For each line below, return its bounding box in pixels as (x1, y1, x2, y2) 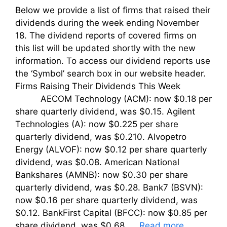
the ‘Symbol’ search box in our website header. (15, 68, 206, 79)
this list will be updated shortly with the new (15, 43, 196, 53)
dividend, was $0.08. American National (15, 157, 179, 167)
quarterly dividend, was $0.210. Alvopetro (15, 131, 186, 142)
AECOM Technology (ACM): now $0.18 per (15, 93, 212, 104)
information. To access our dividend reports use (15, 55, 210, 66)
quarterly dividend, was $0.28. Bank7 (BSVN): (15, 182, 203, 193)
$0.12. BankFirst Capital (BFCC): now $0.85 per (15, 207, 207, 218)
